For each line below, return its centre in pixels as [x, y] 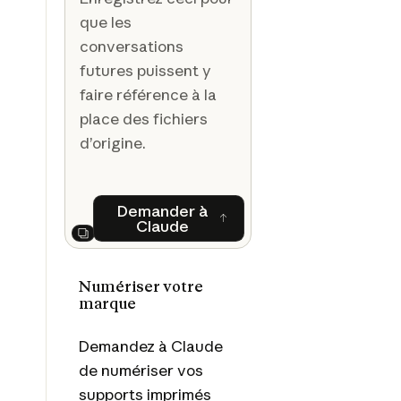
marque [107, 303]
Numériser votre [141, 286]
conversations [131, 46]
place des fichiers [143, 118]
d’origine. [112, 142]
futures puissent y [145, 70]
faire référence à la [148, 94]
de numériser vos [141, 370]
